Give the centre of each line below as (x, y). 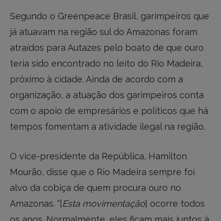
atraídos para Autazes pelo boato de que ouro (107, 48)
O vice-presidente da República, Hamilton (98, 156)
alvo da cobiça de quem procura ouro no (95, 187)
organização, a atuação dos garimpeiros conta (107, 95)
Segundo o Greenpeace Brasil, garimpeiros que (110, 16)
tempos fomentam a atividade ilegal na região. (108, 127)
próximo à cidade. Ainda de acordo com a (96, 79)
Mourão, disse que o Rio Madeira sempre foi (102, 172)
